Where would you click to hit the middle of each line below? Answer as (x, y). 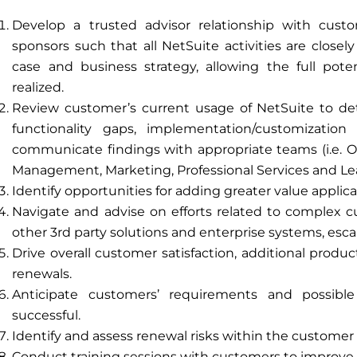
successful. (47, 315)
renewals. (42, 274)
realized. (38, 87)
